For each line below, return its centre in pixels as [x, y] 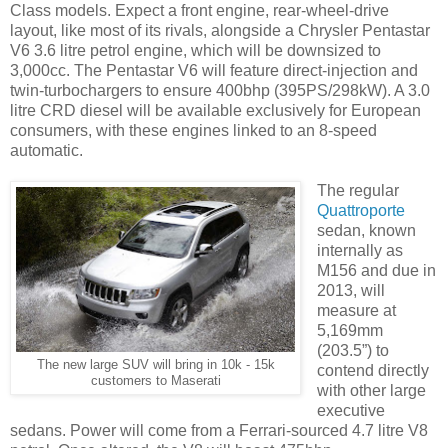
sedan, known [366, 231]
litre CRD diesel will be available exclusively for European [215, 111]
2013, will [350, 291]
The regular [357, 191]
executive [350, 411]
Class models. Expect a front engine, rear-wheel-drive [199, 11]
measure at [356, 311]
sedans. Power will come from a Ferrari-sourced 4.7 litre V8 [219, 431]
